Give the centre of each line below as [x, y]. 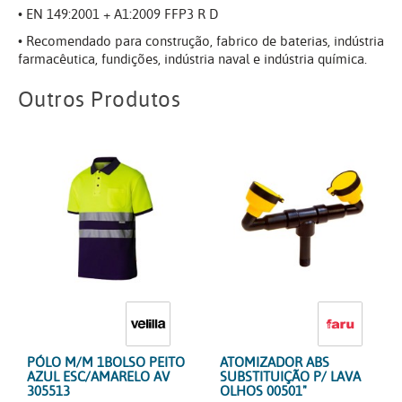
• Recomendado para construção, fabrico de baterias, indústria [201, 42]
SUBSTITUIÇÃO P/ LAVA [290, 376]
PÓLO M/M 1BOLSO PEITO [106, 362]
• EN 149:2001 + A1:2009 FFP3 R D [118, 15]
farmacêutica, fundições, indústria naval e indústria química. [192, 60]
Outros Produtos [100, 100]
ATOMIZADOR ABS [274, 362]
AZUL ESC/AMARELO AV [98, 376]
